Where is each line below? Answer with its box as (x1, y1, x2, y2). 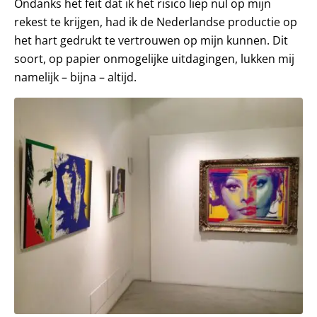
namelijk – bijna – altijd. (14, 69, 137, 85)
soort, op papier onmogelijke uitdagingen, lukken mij (14, 50, 294, 67)
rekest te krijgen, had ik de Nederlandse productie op (14, 13, 297, 30)
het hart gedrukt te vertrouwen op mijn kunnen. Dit (14, 32, 288, 48)
